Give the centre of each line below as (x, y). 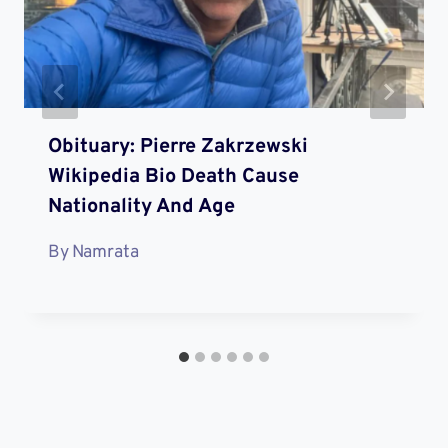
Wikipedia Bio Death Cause (173, 176)
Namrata (106, 253)
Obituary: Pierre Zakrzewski (178, 146)
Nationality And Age (141, 206)
